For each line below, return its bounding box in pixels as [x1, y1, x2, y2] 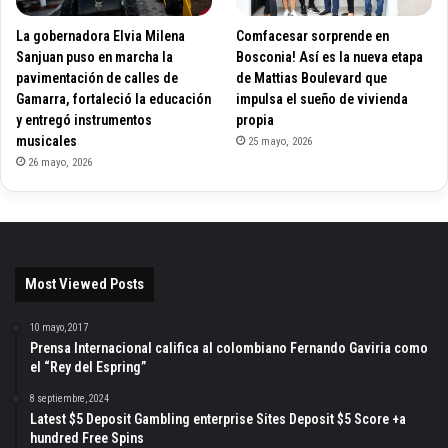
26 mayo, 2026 [28, 156, 92, 170]
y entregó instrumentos [16, 112, 152, 129]
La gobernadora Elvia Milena [16, 28, 185, 45]
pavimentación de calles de [16, 70, 178, 87]
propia [236, 112, 275, 129]
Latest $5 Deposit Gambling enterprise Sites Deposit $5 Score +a [30, 411, 406, 428]
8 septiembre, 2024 [30, 393, 109, 405]
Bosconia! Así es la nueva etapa [236, 49, 424, 66]
